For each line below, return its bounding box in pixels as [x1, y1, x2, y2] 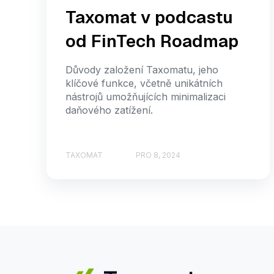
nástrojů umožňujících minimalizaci [65, 91, 226, 103]
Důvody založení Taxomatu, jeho [65, 64, 218, 76]
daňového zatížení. [65, 104, 153, 117]
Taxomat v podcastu [65, 6, 233, 29]
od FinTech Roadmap [65, 30, 239, 53]
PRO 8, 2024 [136, 150, 180, 160]
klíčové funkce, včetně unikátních [65, 77, 223, 90]
